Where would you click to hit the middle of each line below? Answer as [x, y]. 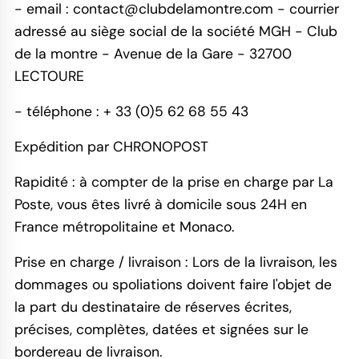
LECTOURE [49, 77]
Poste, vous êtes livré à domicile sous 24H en [160, 204]
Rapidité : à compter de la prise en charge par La [173, 182]
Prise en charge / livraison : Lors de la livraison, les [175, 262]
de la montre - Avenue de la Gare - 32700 [153, 54]
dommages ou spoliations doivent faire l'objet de [173, 284]
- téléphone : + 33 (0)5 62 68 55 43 [131, 112]
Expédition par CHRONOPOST [111, 147]
